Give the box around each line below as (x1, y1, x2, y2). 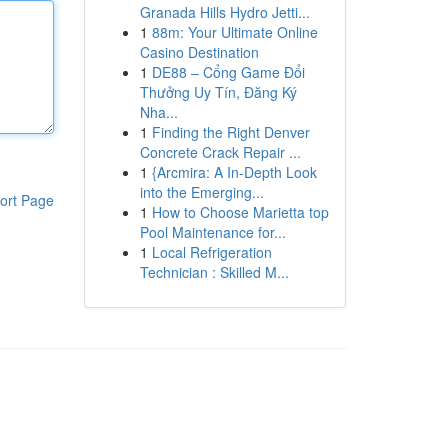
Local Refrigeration (151, 242, 272, 262)
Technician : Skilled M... (139, 262, 289, 282)
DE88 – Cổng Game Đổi (151, 62, 305, 82)
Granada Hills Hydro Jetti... (139, 2, 310, 22)
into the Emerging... (139, 182, 264, 202)
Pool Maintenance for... (139, 222, 286, 242)
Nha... (139, 102, 178, 122)
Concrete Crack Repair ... (139, 142, 301, 162)
